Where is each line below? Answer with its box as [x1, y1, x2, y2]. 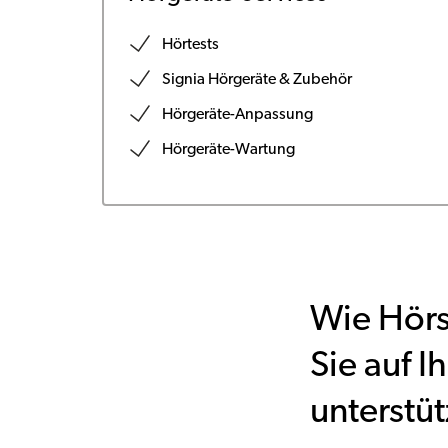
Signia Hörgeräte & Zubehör [161, 71, 352, 88]
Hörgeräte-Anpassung [161, 106, 313, 123]
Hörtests [161, 36, 219, 53]
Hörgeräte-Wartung [161, 141, 295, 158]
